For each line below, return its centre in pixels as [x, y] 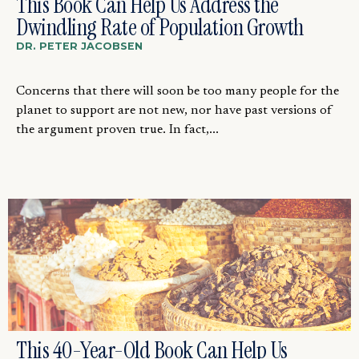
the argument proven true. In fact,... [117, 130]
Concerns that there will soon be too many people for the [177, 91]
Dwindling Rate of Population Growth [160, 27]
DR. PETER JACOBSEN [79, 46]
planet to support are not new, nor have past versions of [174, 111]
